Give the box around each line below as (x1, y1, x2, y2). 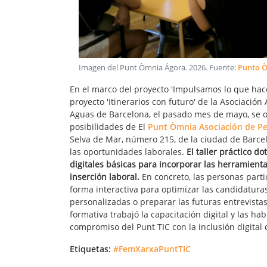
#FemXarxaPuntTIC (113, 243, 191, 254)
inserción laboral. (70, 170, 139, 182)
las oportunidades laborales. (70, 145, 187, 157)
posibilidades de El (70, 120, 148, 132)
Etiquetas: (70, 243, 111, 254)
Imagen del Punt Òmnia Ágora (79, 62, 185, 73)
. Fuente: (206, 62, 238, 73)
